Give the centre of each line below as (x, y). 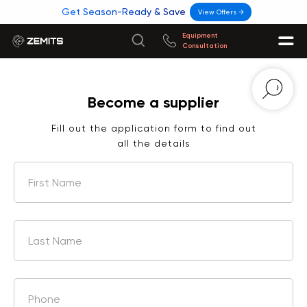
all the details (153, 143)
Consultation (205, 46)
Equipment (200, 36)
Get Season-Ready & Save (124, 12)
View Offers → (221, 12)
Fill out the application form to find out (153, 128)
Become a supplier (153, 102)
